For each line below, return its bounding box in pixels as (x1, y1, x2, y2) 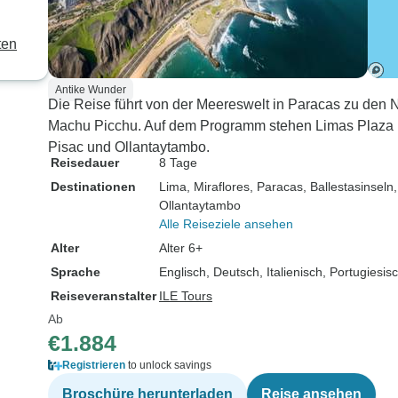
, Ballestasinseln (303, 179, 394, 194)
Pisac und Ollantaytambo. (48, 139, 210, 155)
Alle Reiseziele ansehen (159, 217, 293, 231)
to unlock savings (125, 359, 211, 371)
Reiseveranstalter (51, 289, 156, 303)
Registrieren (62, 359, 125, 371)
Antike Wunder (55, 84, 126, 96)
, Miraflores (187, 179, 250, 194)
